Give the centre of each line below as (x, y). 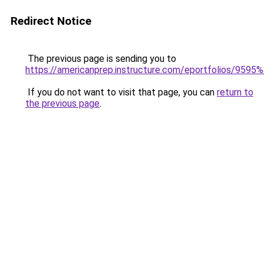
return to (235, 92)
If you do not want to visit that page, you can (121, 92)
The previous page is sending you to (101, 59)
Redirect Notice (51, 21)
